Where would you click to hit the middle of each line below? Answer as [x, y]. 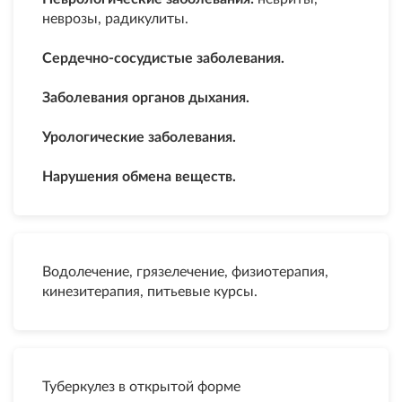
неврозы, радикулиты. [115, 19]
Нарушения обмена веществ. [139, 177]
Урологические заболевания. [143, 137]
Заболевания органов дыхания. [149, 98]
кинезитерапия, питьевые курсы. [150, 292]
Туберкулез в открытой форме [141, 387]
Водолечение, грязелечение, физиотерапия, [185, 272]
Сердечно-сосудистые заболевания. [167, 58]
